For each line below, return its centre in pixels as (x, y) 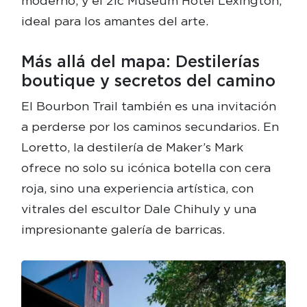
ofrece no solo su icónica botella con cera (146, 168)
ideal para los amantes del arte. (114, 21)
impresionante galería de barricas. (123, 230)
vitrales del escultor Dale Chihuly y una (138, 209)
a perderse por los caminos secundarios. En (150, 127)
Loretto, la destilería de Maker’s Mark (132, 147)
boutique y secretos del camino (148, 81)
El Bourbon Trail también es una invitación (148, 106)
